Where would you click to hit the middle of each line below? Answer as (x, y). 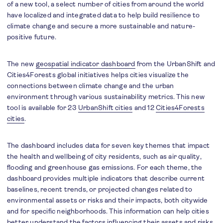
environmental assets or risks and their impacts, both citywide (108, 200)
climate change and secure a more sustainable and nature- (101, 26)
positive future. (32, 37)
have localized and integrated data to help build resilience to (104, 15)
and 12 (144, 108)
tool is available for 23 (43, 108)
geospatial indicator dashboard (85, 64)
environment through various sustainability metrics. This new (106, 97)
